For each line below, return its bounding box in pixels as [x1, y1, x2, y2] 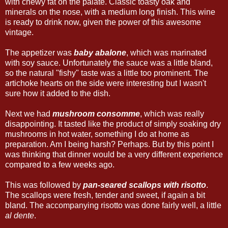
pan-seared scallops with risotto [83, 180, 206, 189]
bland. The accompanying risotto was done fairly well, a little [5, 201, 221, 210]
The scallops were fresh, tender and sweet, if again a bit [5, 190, 205, 199]
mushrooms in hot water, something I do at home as [5, 129, 189, 138]
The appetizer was [5, 48, 74, 57]
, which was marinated [126, 48, 207, 57]
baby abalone [74, 48, 126, 57]
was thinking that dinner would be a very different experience [5, 150, 223, 159]
